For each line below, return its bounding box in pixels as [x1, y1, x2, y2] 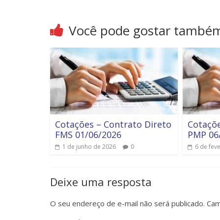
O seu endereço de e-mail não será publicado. [50, 198, 205, 209]
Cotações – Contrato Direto [55, 118, 171, 131]
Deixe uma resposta [50, 174, 152, 190]
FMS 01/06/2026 [55, 129, 121, 141]
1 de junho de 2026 [62, 142, 116, 151]
